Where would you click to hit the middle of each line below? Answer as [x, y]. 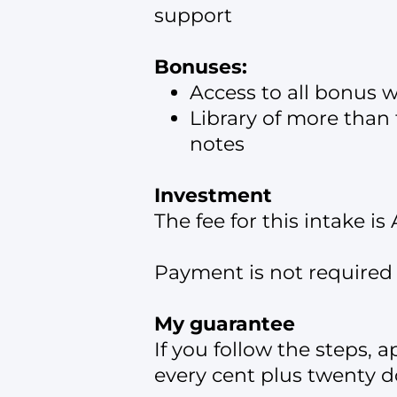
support [193, 16]
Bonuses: [201, 67]
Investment [213, 196]
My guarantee [225, 324]
